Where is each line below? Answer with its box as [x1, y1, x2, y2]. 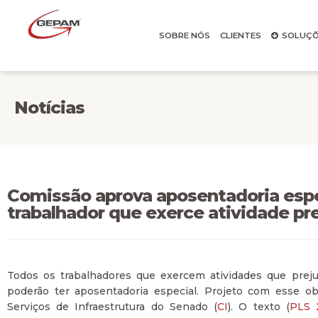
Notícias [14, 97, 84, 118]
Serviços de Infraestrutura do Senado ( [7, 300, 218, 313]
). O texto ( [228, 300, 290, 313]
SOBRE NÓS [158, 31, 210, 40]
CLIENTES [219, 31, 261, 40]
